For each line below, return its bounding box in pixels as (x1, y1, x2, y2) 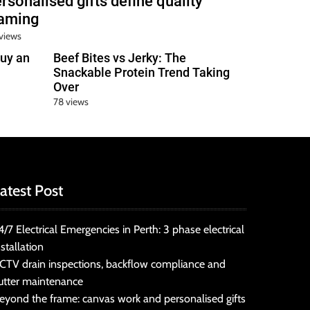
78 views (53, 95, 89, 109)
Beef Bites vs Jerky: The (53, 51, 187, 66)
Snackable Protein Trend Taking (53, 65, 230, 80)
